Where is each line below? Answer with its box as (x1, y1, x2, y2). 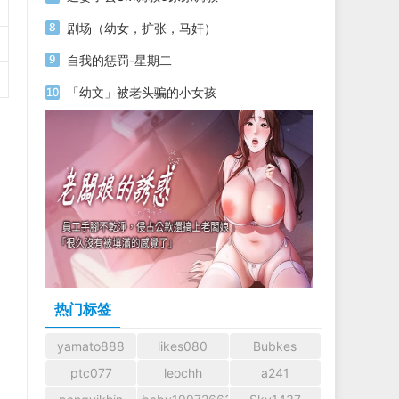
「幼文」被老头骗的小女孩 (67, 85, 216, 100)
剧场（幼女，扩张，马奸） (67, 20, 216, 36)
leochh (163, 365, 202, 380)
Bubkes (253, 338, 297, 354)
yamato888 (57, 338, 126, 354)
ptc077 (69, 365, 112, 380)
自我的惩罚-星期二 (67, 53, 172, 68)
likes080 (158, 338, 208, 354)
